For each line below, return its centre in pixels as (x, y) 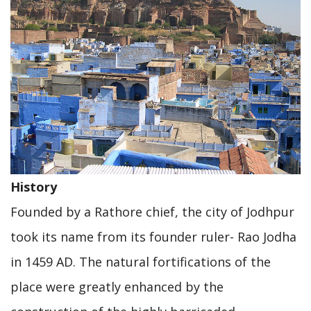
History (34, 186)
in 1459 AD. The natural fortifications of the (141, 261)
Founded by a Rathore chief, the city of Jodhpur (152, 211)
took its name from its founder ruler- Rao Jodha (153, 236)
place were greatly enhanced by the (117, 286)
